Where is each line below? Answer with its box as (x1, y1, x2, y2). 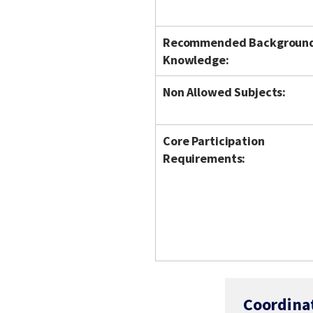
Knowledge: (163, 52, 229, 68)
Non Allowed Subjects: (163, 84, 286, 100)
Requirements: (163, 150, 246, 166)
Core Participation (163, 133, 265, 149)
